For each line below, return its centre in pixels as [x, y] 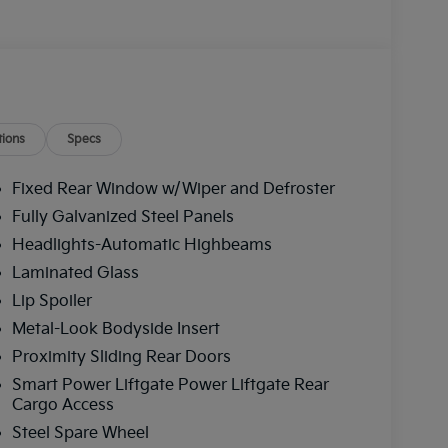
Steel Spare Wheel [80, 433]
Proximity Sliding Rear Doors [121, 357]
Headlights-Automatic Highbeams [141, 245]
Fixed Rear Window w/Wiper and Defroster [173, 189]
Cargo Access [62, 405]
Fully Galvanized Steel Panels [122, 217]
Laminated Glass [75, 273]
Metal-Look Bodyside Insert [115, 329]
